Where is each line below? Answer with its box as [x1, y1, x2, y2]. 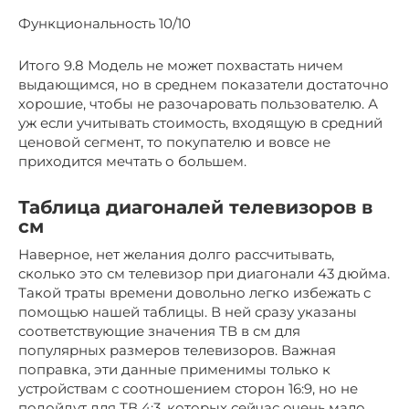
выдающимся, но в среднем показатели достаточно [18, 76, 389, 94]
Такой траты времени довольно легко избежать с [18, 284, 371, 302]
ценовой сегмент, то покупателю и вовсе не [18, 133, 330, 152]
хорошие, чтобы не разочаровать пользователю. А [18, 95, 378, 113]
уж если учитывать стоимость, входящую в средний [18, 114, 383, 132]
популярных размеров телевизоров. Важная [18, 341, 336, 360]
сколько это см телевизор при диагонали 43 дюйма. [18, 265, 390, 283]
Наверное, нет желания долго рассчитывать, [18, 246, 334, 264]
